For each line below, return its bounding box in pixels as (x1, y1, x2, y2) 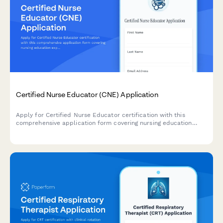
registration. (16, 135, 51, 143)
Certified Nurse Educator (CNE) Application (16, 90, 159, 99)
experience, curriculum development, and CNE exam (16, 127, 171, 135)
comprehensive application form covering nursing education (16, 119, 192, 127)
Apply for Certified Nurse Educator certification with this (16, 111, 185, 119)
